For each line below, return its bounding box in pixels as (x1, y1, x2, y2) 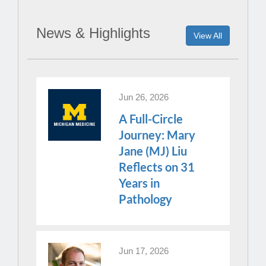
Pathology (119, 191, 173, 206)
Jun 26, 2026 (119, 91, 169, 102)
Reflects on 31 (119, 159, 195, 174)
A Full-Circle (119, 111, 183, 126)
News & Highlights (36, 24, 163, 41)
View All (194, 30, 222, 40)
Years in (119, 175, 160, 190)
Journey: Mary (119, 127, 196, 142)
